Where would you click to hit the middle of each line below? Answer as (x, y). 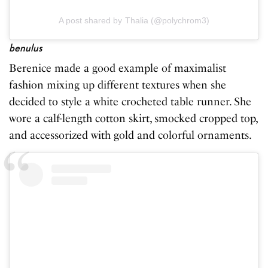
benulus (26, 48)
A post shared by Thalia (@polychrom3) (134, 21)
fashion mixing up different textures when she (118, 85)
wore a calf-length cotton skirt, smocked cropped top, (133, 119)
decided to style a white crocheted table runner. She (130, 102)
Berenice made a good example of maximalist (118, 68)
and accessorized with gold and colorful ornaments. (132, 135)
